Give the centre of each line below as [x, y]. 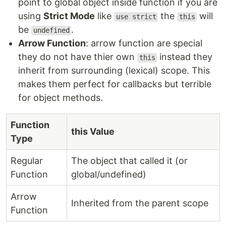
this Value [93, 132]
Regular [27, 161]
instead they [185, 57]
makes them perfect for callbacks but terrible [115, 84]
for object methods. [61, 98]
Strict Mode [69, 16]
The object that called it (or [129, 161]
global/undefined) [109, 175]
